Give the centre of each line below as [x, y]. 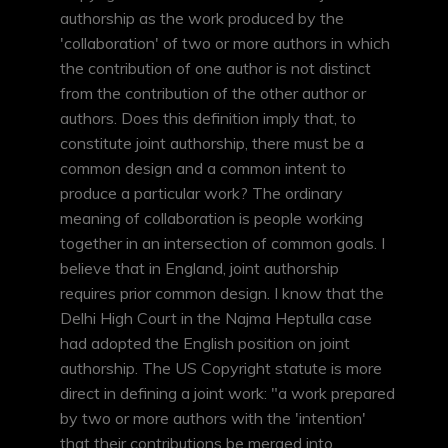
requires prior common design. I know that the [222, 293]
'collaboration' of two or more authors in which [225, 43]
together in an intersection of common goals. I [222, 243]
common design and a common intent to [203, 168]
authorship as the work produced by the [202, 18]
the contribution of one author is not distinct [215, 68]
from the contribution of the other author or [213, 93]
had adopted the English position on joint [205, 343]
